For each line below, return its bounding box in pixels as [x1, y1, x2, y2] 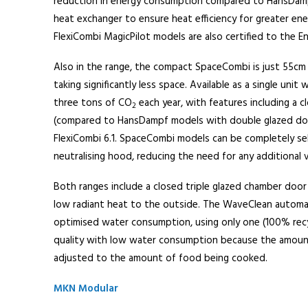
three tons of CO [53, 95, 132, 111]
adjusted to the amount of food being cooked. [53, 250, 267, 267]
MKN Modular [53, 280, 118, 297]
